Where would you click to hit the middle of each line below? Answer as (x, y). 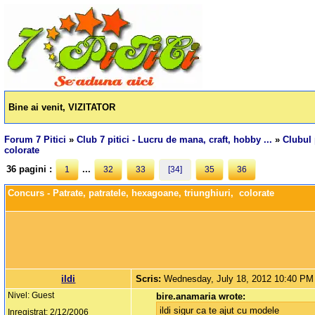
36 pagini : (31, 169)
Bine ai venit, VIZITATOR (62, 108)
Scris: (150, 279)
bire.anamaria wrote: (201, 297)
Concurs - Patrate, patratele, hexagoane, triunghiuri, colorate (141, 193)
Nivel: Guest (31, 296)
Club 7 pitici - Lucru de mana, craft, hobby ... (175, 140)
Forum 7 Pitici (36, 140)
